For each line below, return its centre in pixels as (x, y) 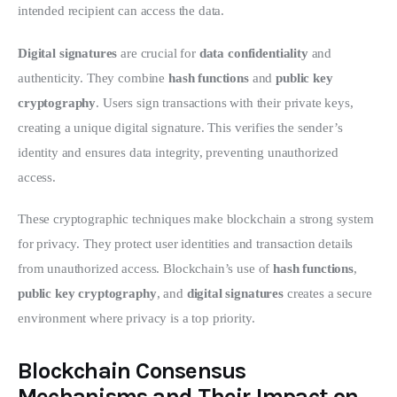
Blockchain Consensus (132, 371)
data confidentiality (253, 53)
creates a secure (329, 294)
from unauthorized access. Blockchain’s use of (146, 269)
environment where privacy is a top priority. (136, 319)
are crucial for (158, 53)
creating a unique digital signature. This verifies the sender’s (182, 127)
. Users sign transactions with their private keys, (226, 102)
